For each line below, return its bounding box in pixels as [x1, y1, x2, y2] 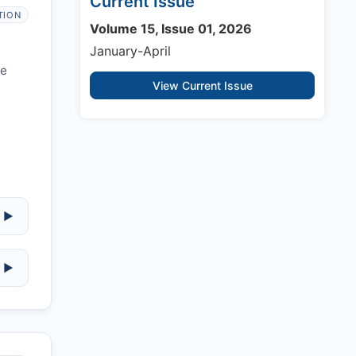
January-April [90, 43, 171, 60]
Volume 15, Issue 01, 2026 [90, 21, 252, 37]
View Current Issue [152, 79, 253, 93]
